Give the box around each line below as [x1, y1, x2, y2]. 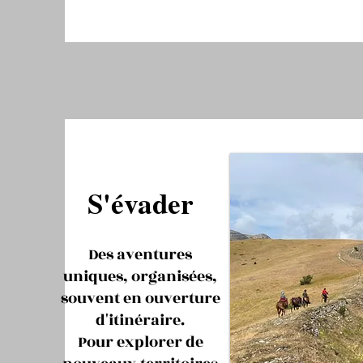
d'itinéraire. [96, 309, 185, 331]
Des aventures [88, 243, 192, 266]
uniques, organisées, [63, 265, 217, 288]
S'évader [87, 182, 194, 224]
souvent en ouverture [60, 287, 220, 310]
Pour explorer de [77, 331, 203, 353]
